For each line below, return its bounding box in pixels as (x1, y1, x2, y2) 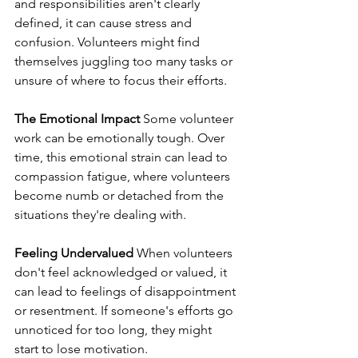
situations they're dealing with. (14, 207, 186, 222)
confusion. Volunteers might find (14, 34, 203, 50)
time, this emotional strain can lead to (14, 149, 231, 165)
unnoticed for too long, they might (14, 322, 215, 337)
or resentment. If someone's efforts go (14, 303, 237, 318)
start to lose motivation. (14, 341, 148, 356)
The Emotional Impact (14, 111, 140, 126)
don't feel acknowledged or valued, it (14, 265, 230, 280)
